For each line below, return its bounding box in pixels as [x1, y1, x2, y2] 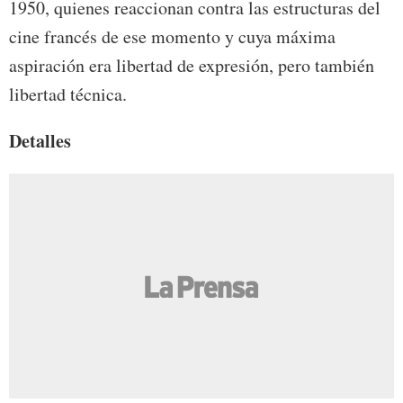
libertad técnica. [9, 81, 127, 106]
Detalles [9, 127, 71, 154]
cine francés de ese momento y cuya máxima [9, 23, 336, 49]
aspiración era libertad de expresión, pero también [9, 52, 374, 77]
